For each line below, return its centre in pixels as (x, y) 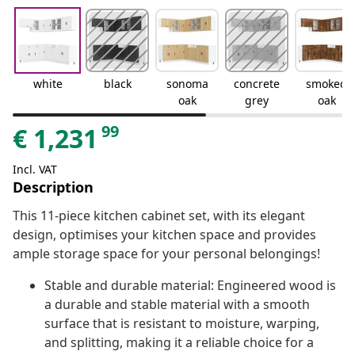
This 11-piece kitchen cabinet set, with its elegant (159, 216)
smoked (326, 84)
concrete (257, 84)
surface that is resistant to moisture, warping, (182, 324)
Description (53, 187)
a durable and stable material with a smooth (177, 305)
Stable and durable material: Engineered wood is (190, 286)
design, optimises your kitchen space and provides (164, 235)
